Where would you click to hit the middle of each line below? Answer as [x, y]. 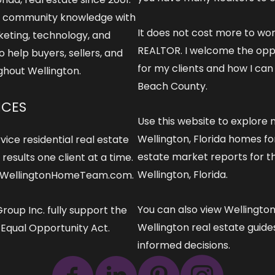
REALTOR [159, 50]
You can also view [181, 209]
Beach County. [172, 86]
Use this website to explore [204, 121]
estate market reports [192, 157]
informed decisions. [184, 245]
